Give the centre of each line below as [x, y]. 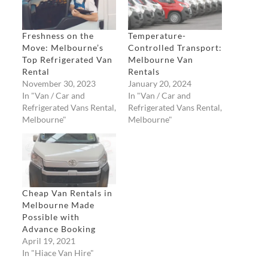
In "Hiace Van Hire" [58, 252]
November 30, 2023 [59, 83]
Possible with [51, 217]
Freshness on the [58, 35]
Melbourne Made [58, 205]
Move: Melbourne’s [63, 47]
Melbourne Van [160, 59]
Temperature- [157, 35]
